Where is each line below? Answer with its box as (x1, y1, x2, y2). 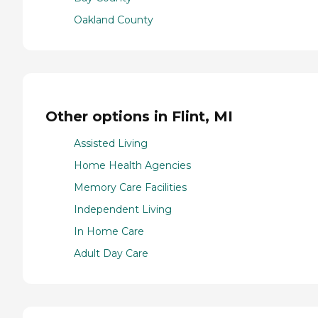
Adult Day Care (74, 247, 148, 261)
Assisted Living (74, 137, 148, 150)
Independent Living (74, 203, 172, 216)
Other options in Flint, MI (45, 107, 233, 125)
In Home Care (74, 225, 144, 238)
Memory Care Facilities (74, 181, 187, 194)
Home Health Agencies (74, 159, 191, 172)
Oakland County (74, 13, 153, 27)
